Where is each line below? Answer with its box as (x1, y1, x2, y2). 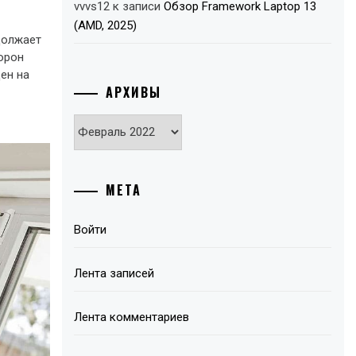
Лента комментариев (74, 310, 190, 324)
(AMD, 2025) (74, 18, 137, 33)
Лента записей (74, 266, 155, 281)
